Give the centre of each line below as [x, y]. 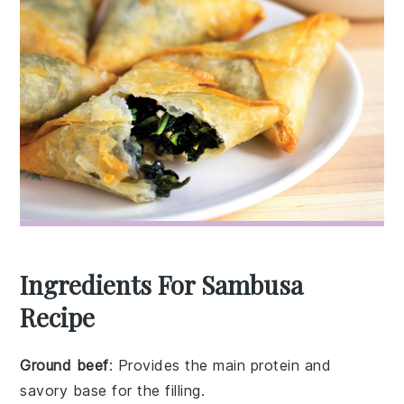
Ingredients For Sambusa [162, 284]
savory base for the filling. [113, 390]
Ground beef [64, 365]
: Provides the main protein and [220, 365]
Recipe [58, 317]
